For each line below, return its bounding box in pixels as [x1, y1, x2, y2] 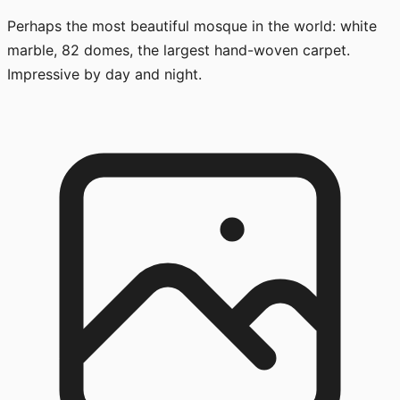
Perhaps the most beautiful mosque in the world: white [7, 17, 377, 36]
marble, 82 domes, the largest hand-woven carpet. [7, 41, 350, 60]
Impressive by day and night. [7, 65, 202, 84]
